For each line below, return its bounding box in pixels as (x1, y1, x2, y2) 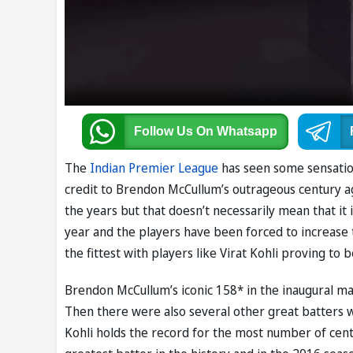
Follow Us (133, 124, 196, 139)
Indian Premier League (90, 159, 218, 177)
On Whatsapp (195, 124, 277, 139)
